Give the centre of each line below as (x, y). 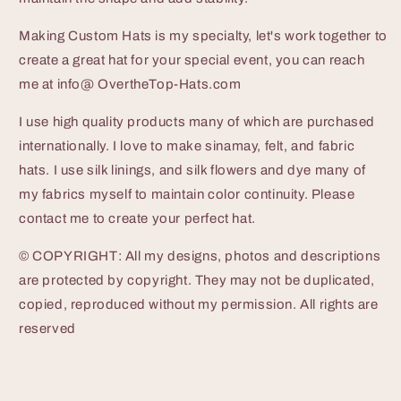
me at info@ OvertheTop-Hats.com (130, 84)
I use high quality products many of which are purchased (197, 121)
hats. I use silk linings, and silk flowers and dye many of (192, 170)
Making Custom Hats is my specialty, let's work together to (203, 35)
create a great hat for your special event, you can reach (192, 60)
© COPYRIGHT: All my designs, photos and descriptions (200, 256)
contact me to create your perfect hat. (137, 218)
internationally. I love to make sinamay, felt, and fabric (187, 145)
